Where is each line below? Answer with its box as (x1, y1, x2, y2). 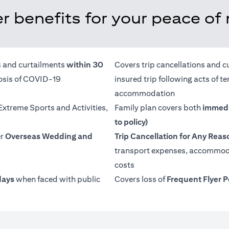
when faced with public (14, 174, 100, 184)
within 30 (66, 60, 103, 70)
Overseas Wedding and (5, 131, 93, 141)
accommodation (114, 88, 175, 98)
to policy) (114, 117, 148, 127)
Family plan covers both (114, 103, 202, 112)
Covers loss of (114, 174, 167, 184)
